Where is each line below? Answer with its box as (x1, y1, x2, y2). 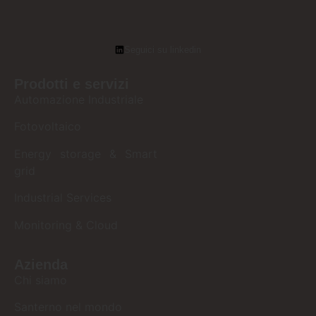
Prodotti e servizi (14, 76, 129, 92)
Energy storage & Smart (14, 146, 158, 161)
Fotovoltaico (14, 119, 81, 134)
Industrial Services (14, 190, 111, 205)
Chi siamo (14, 272, 67, 287)
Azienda (14, 256, 68, 272)
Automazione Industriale (14, 92, 143, 107)
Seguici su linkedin (124, 44, 201, 56)
